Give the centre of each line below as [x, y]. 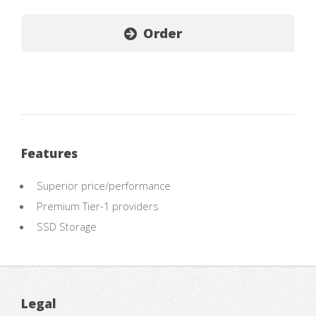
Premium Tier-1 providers [97, 206]
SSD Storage [66, 227]
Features [49, 153]
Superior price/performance [103, 186]
